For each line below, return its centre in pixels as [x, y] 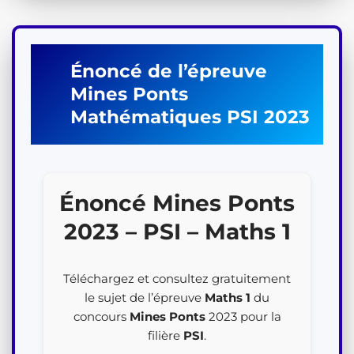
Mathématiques [146, 117]
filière [166, 335]
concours [101, 316]
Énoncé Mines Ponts [177, 203]
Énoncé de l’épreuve [169, 71]
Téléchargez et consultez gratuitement [177, 279]
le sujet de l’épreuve [145, 298]
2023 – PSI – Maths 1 [177, 232]
